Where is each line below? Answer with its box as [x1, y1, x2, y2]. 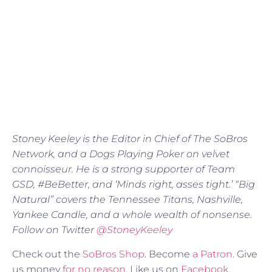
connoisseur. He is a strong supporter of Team [12, 163, 235, 175]
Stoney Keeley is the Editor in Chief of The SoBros [12, 133, 248, 145]
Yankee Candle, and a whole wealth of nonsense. [12, 209, 252, 221]
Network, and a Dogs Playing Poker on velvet [12, 148, 229, 160]
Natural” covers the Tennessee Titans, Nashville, [12, 194, 243, 206]
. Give [233, 248, 257, 260]
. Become [144, 248, 192, 260]
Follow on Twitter [12, 224, 97, 236]
